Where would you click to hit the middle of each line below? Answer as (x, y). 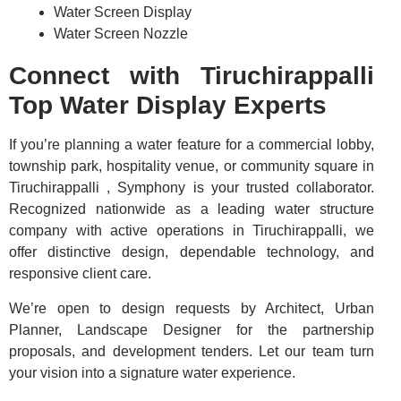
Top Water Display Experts (168, 106)
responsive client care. (80, 274)
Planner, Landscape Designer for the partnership (192, 329)
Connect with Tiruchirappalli (192, 76)
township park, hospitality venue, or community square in (192, 166)
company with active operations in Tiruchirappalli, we (192, 231)
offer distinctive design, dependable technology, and (192, 252)
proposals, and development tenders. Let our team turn (192, 351)
